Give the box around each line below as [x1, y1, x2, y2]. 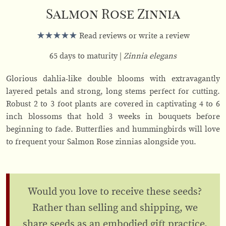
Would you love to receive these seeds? [28, 187, 202, 197]
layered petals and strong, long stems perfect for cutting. [6, 87, 220, 96]
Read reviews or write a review [77, 32, 190, 40]
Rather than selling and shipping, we [32, 203, 198, 213]
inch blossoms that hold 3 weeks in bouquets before [6, 112, 220, 121]
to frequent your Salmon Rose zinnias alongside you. [6, 138, 196, 146]
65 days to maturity [49, 52, 120, 61]
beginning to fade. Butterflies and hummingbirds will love [6, 125, 220, 134]
